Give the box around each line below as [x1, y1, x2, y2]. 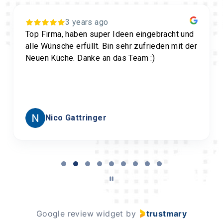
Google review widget [36, 208, 123, 219]
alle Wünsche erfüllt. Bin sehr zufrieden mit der [25, 41, 198, 51]
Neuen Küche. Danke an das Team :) [25, 53, 155, 63]
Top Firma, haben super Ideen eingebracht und [25, 29, 194, 39]
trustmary [146, 208, 187, 219]
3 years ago [65, 17, 109, 27]
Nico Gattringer [45, 112, 107, 122]
